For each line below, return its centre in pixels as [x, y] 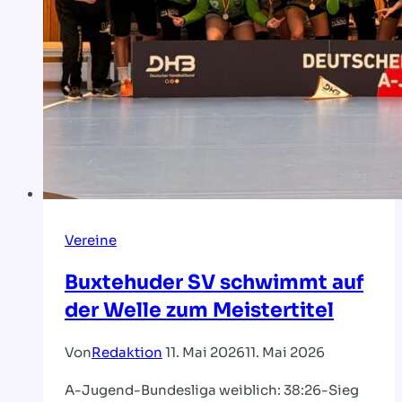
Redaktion [127, 352]
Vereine [91, 240]
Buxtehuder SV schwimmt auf [214, 282]
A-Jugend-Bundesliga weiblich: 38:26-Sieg [212, 390]
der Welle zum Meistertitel [199, 310]
